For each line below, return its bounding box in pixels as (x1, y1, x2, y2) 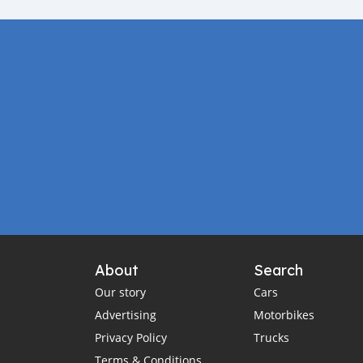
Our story (95, 284, 146, 300)
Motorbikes (253, 306, 314, 322)
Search (253, 260, 303, 280)
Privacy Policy (95, 329, 167, 345)
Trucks (253, 329, 289, 345)
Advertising (95, 306, 156, 322)
